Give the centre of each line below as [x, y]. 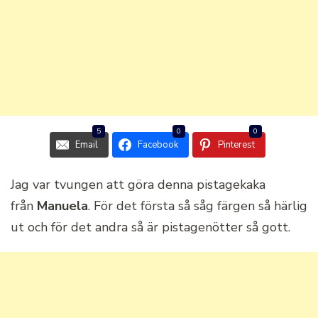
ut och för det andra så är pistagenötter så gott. [150, 227]
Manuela [62, 205]
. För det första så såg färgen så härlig [198, 205]
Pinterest [236, 144]
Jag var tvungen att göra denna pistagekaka [138, 184]
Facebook [158, 144]
